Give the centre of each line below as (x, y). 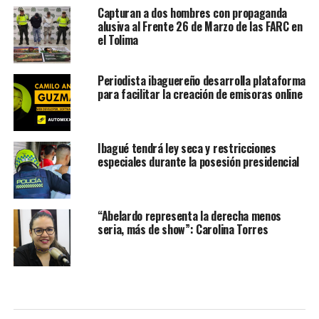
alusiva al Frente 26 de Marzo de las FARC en (200, 26)
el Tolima (117, 40)
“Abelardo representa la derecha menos (189, 216)
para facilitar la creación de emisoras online (200, 94)
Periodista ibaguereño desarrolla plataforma (202, 80)
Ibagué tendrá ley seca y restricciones (187, 148)
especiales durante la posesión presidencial (198, 162)
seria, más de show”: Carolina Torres (183, 229)
